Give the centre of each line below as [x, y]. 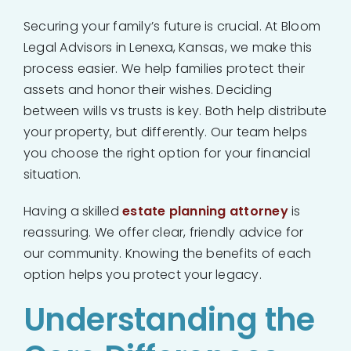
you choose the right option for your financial [167, 153]
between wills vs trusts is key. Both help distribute [175, 110]
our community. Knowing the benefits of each [168, 253]
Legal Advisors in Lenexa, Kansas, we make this [168, 47]
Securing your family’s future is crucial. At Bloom [172, 26]
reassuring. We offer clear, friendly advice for [164, 232]
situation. [52, 174]
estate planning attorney [205, 211]
